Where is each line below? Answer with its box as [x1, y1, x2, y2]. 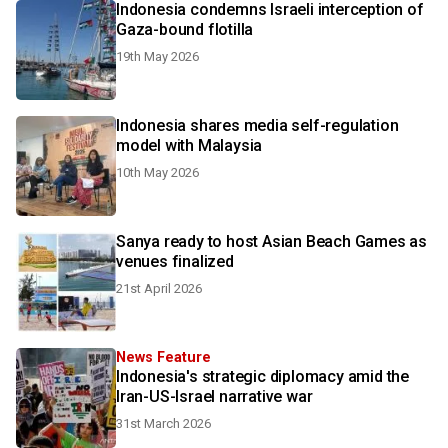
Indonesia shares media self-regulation [116, 116, 399, 135]
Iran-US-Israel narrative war [116, 387, 313, 406]
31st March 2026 [116, 416, 211, 431]
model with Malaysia [116, 136, 263, 155]
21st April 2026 [116, 281, 202, 296]
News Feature [116, 349, 211, 366]
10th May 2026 [116, 165, 199, 180]
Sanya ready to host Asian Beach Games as [116, 232, 427, 251]
